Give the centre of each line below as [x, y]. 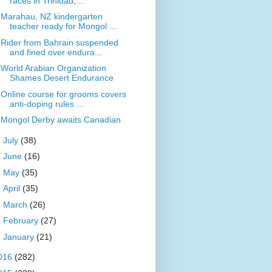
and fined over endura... [56, 52]
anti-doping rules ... [46, 104]
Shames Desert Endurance [61, 78]
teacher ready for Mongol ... [63, 26]
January [19, 236]
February [22, 221]
